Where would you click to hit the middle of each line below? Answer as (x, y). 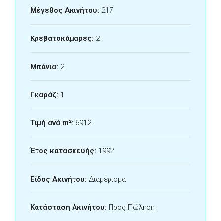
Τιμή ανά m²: (52, 123)
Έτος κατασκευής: (63, 151)
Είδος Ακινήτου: (58, 179)
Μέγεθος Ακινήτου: (65, 10)
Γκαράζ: (44, 95)
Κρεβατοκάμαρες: (62, 38)
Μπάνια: (44, 67)
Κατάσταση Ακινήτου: (68, 207)
